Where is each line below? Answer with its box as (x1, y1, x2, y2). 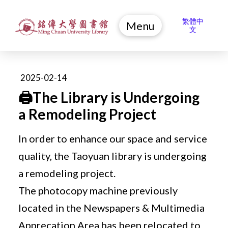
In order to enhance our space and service (18, 132, 208, 145)
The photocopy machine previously (18, 184, 178, 196)
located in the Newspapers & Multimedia (18, 201, 205, 214)
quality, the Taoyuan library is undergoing (18, 149, 207, 162)
